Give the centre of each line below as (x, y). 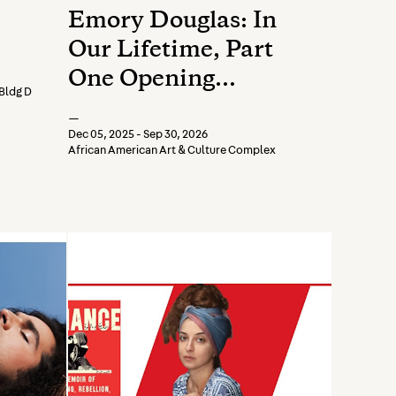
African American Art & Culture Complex (172, 151)
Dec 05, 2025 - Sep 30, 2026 (138, 135)
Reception (125, 110)
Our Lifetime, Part (171, 51)
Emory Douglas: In (172, 22)
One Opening (141, 80)
